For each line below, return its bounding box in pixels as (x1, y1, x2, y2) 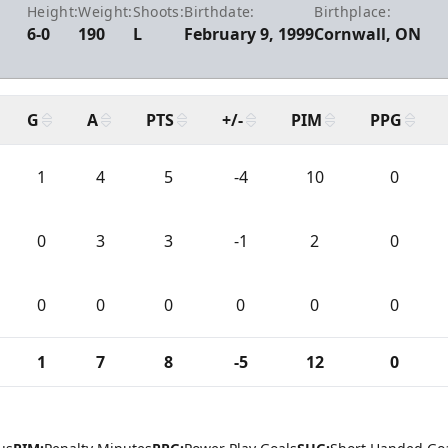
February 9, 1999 (184, 23, 315, 45)
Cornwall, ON (314, 23, 422, 45)
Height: (26, 2, 79, 21)
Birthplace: (314, 2, 392, 21)
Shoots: (132, 2, 185, 21)
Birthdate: (184, 2, 255, 21)
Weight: (78, 2, 133, 21)
